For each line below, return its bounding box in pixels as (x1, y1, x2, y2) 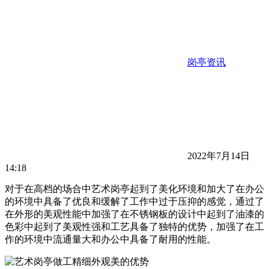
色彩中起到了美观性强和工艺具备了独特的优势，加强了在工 (5, 222, 264, 232)
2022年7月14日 (185, 151, 250, 162)
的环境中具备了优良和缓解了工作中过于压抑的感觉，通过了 (5, 196, 264, 207)
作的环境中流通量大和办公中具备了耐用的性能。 (5, 234, 216, 245)
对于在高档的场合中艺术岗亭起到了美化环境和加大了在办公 (5, 184, 264, 195)
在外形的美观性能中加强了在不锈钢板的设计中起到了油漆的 (5, 209, 264, 220)
